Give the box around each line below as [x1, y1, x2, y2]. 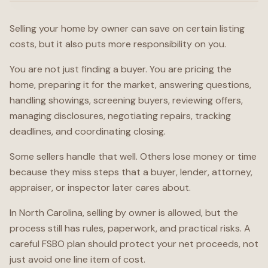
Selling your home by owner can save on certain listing [10, 22, 245, 35]
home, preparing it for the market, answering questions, [10, 78, 251, 91]
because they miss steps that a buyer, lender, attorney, [10, 166, 252, 178]
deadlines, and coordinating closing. [10, 125, 166, 138]
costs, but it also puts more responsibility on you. [10, 38, 226, 50]
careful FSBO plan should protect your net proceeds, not [10, 237, 258, 250]
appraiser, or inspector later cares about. [10, 181, 191, 194]
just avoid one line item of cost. [10, 253, 145, 266]
